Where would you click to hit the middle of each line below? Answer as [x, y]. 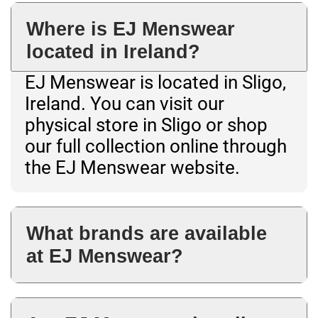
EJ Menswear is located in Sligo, [155, 83]
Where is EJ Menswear [131, 29]
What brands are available [147, 234]
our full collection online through [156, 147]
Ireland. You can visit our [125, 104]
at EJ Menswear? [105, 256]
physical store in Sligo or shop [146, 125]
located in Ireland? [113, 52]
